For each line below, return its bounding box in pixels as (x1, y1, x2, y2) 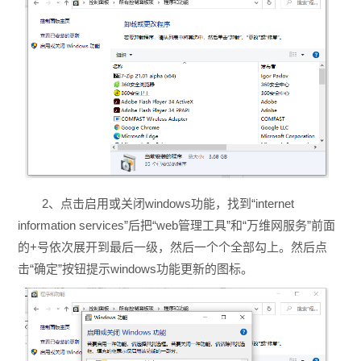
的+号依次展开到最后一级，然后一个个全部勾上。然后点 (17, 239, 327, 254)
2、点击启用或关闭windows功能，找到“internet (41, 196, 294, 210)
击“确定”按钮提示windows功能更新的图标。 (17, 261, 253, 276)
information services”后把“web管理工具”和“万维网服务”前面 (17, 218, 335, 232)
